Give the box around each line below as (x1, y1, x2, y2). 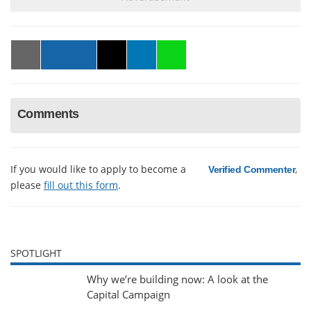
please (10, 178, 44, 192)
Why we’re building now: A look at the (87, 272, 268, 287)
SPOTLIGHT (10, 246, 62, 260)
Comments (17, 107, 79, 121)
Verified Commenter (208, 163, 296, 175)
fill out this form (44, 178, 118, 192)
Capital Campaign (87, 287, 170, 303)
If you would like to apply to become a (10, 162, 189, 176)
